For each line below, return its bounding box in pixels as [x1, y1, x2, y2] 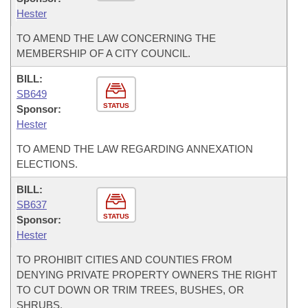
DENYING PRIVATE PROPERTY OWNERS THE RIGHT [16, 269, 277, 280]
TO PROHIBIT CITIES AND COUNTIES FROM [16, 254, 232, 265]
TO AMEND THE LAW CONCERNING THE [16, 32, 216, 44]
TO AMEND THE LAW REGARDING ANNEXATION [16, 143, 253, 155]
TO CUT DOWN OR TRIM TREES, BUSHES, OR [16, 284, 244, 296]
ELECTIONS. [16, 158, 78, 170]
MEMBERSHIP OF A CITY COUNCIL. [16, 47, 190, 59]
